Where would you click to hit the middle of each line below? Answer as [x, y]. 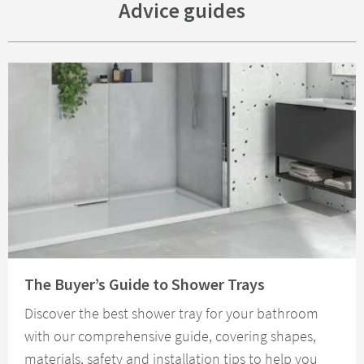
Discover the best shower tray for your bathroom [171, 313]
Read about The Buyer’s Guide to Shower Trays [121, 264]
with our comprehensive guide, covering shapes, [170, 336]
